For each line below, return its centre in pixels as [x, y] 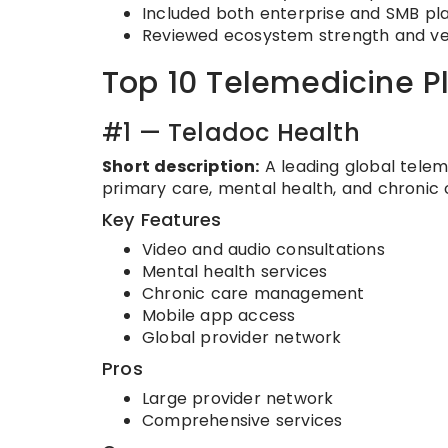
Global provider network [242, 337]
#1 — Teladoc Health [231, 132]
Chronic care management [253, 293]
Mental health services [235, 271]
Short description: [181, 166]
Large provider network [238, 398]
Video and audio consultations [263, 249]
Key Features [162, 219]
